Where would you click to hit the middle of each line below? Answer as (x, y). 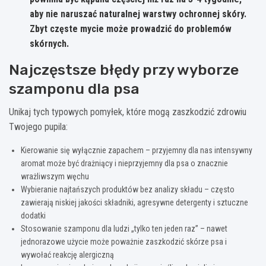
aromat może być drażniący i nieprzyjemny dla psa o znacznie (124, 163)
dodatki (33, 215)
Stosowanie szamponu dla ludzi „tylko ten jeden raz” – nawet (124, 228)
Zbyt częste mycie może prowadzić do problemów (131, 28)
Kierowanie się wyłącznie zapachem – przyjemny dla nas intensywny (137, 150)
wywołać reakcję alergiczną (67, 254)
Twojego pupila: (38, 126)
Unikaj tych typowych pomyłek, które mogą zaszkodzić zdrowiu (128, 112)
